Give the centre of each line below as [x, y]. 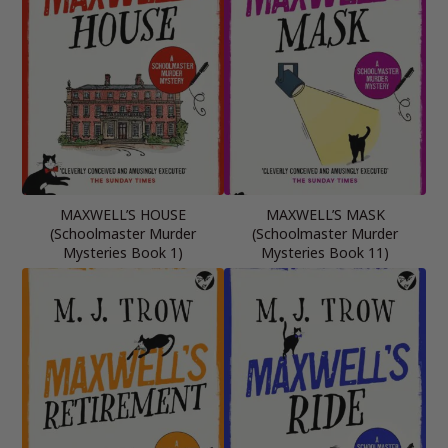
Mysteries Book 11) [325, 252]
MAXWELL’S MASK [325, 214]
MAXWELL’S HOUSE [123, 214]
